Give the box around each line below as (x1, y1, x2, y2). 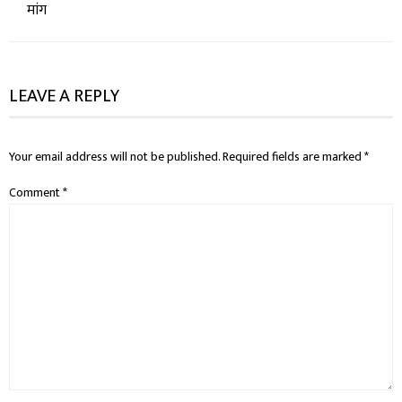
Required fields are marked (223, 146, 364, 168)
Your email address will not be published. (9, 146, 220, 168)
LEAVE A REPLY (9, 81, 119, 112)
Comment (9, 182, 63, 204)
